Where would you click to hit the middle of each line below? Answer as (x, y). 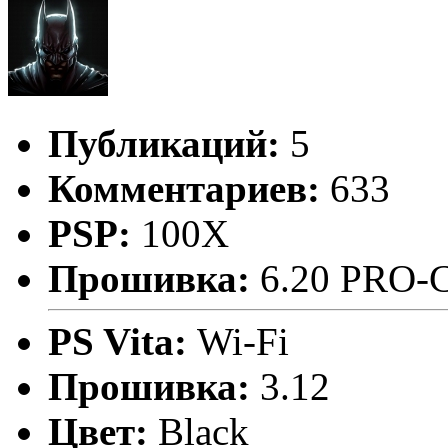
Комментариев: (184, 189)
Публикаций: (164, 144)
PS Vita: (122, 342)
